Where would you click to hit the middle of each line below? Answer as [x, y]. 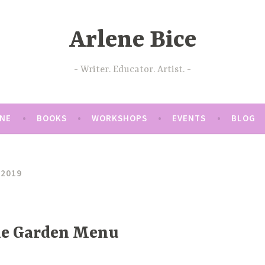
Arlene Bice [132, 41]
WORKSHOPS [119, 118]
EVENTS [189, 118]
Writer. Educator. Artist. [132, 70]
